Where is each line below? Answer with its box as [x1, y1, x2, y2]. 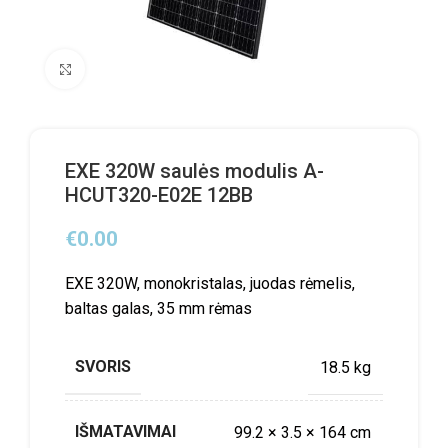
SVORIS [75, 357, 131, 376]
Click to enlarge [85, 60, 195, 78]
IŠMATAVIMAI [75, 422, 176, 441]
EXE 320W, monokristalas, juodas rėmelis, [65, 274, 355, 293]
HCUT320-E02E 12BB [65, 183, 253, 207]
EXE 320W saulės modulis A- [65, 159, 324, 183]
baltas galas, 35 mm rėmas [65, 299, 252, 318]
